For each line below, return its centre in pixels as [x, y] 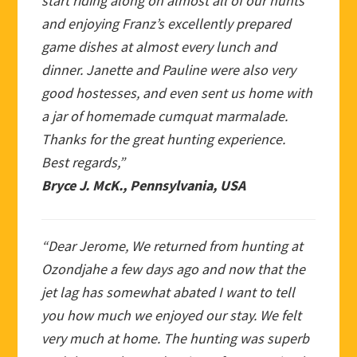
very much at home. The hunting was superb [176, 339]
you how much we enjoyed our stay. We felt [172, 316]
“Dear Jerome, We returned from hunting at [173, 246]
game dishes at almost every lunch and [159, 47]
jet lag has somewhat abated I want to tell [169, 292]
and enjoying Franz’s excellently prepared [167, 24]
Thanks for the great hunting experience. [164, 139]
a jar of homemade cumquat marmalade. [165, 116]
